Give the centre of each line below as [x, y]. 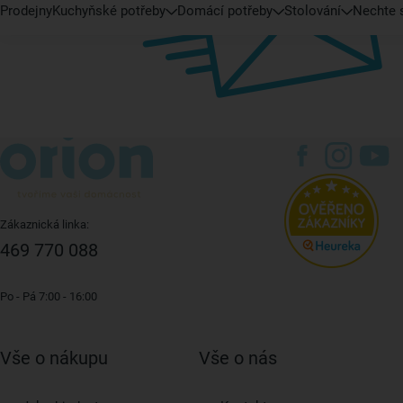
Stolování [313, 11]
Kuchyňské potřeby [109, 11]
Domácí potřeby [225, 11]
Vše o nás [238, 358]
